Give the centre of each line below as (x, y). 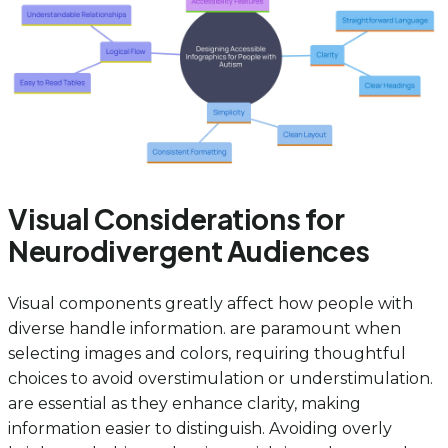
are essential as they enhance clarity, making (184, 403)
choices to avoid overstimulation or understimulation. (220, 378)
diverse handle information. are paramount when (204, 328)
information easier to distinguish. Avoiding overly (200, 428)
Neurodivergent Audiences (189, 251)
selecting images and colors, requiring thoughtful (207, 353)
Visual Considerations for (176, 219)
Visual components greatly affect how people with (210, 303)
